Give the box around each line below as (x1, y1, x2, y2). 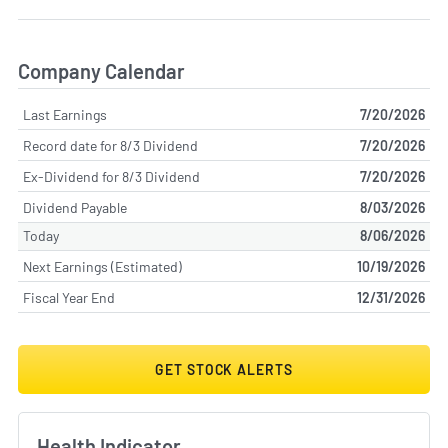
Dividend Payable (23, 198, 127, 216)
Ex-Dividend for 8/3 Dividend (23, 167, 200, 185)
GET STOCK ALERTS (155, 361, 293, 379)
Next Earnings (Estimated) (23, 257, 182, 275)
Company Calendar (18, 58, 185, 83)
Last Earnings (23, 105, 107, 123)
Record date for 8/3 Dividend (23, 136, 198, 154)
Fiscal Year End (23, 288, 115, 306)
